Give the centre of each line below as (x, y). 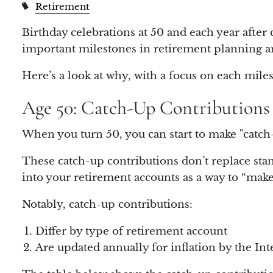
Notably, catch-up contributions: (108, 205)
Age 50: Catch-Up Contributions (146, 107)
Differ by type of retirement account (131, 232)
